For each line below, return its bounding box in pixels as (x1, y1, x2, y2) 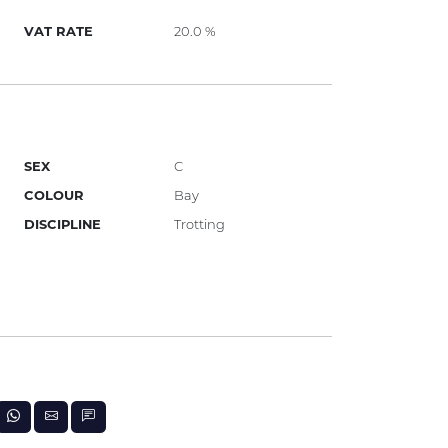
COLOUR (24, 187, 85, 204)
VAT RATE (24, 22, 94, 39)
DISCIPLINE (24, 216, 102, 233)
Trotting (174, 216, 226, 233)
